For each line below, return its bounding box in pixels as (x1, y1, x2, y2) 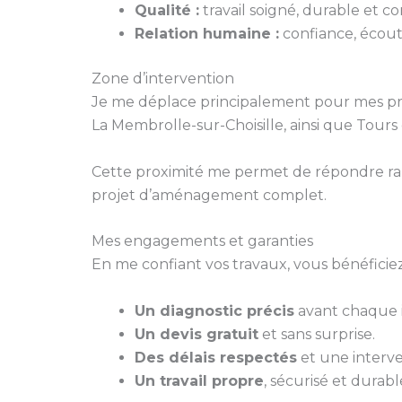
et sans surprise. (258, 325, 375, 343)
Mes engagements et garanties (92, 232, 313, 250)
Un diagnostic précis (135, 301, 294, 319)
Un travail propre (135, 371, 264, 389)
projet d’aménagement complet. (92, 186, 327, 204)
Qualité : (135, 2, 199, 20)
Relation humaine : (135, 25, 279, 43)
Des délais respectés (135, 348, 297, 366)
